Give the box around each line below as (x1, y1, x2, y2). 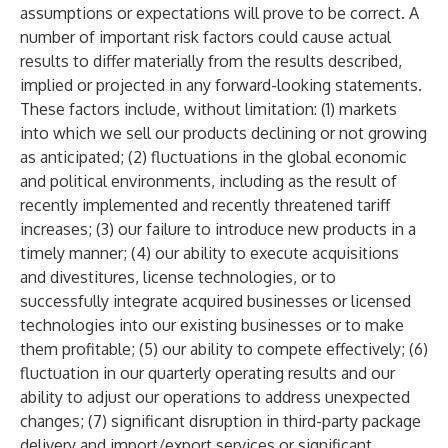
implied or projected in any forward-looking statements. (20, 75, 422, 95)
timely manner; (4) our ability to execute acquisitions (20, 243, 399, 263)
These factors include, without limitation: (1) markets (20, 99, 397, 119)
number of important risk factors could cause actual (20, 27, 391, 47)
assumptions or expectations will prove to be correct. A (20, 3, 419, 23)
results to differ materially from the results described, (20, 51, 402, 71)
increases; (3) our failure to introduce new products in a (20, 219, 416, 239)
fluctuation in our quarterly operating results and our (20, 363, 395, 383)
